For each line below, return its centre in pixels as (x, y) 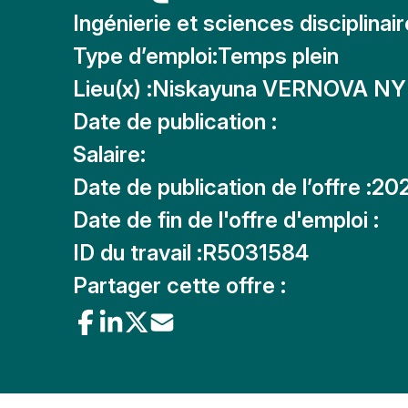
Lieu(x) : (112, 89)
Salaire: (109, 154)
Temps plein (278, 56)
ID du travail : (138, 253)
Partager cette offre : (179, 286)
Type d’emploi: (145, 56)
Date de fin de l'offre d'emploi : (226, 220)
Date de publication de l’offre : (222, 187)
